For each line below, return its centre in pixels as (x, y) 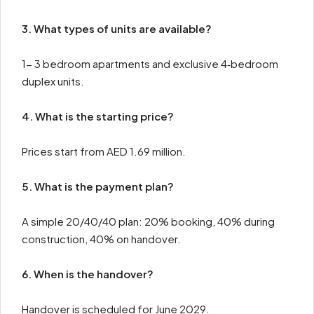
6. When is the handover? (89, 274)
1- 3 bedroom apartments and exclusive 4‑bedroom (150, 63)
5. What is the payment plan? (99, 186)
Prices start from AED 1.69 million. (104, 151)
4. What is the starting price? (99, 116)
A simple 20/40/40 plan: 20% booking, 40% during (148, 221)
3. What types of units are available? (118, 28)
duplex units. (53, 81)
